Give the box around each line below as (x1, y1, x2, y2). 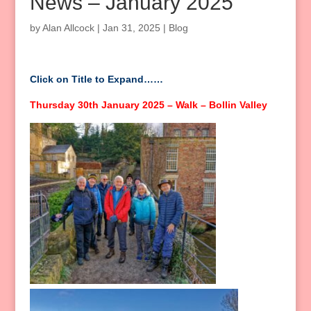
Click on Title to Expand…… (29, 74, 163, 85)
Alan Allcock (42, 22, 94, 34)
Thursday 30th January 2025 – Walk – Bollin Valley (29, 99, 267, 111)
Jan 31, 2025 (102, 22, 160, 34)
